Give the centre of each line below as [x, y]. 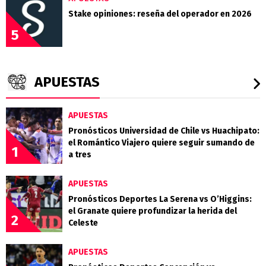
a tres [80, 155]
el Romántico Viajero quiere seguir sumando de [161, 143]
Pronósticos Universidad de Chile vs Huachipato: [164, 131]
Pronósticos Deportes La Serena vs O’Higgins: [160, 199]
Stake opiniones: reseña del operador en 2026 [160, 14]
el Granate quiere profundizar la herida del [153, 211]
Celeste [83, 223]
